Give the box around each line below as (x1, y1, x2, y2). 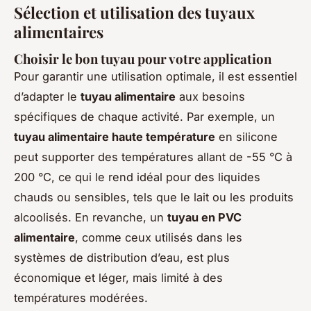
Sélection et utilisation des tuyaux (14, 2, 255, 24)
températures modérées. (14, 291, 148, 305)
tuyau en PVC (167, 210, 242, 225)
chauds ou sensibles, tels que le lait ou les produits (14, 190, 294, 205)
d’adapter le (14, 90, 81, 104)
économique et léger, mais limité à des (14, 271, 223, 285)
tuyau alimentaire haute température (14, 130, 215, 144)
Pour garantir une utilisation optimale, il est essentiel (14, 69, 297, 84)
